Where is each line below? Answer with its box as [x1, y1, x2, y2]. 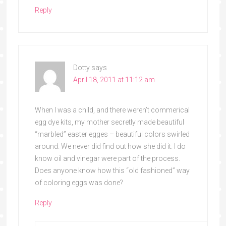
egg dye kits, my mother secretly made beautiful [34, 118, 184, 126]
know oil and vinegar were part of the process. [34, 154, 180, 162]
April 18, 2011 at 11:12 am [73, 75, 155, 84]
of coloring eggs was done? [34, 178, 123, 187]
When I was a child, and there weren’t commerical [34, 105, 190, 114]
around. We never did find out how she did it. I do [34, 142, 186, 150]
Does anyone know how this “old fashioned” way [34, 166, 190, 175]
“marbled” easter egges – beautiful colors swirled [34, 130, 190, 138]
